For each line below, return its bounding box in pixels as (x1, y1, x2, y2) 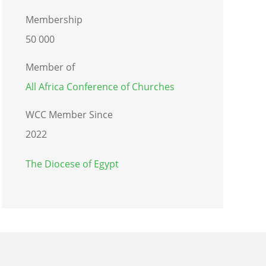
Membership (25, 12, 83, 26)
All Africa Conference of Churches (25, 80, 175, 93)
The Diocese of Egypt (25, 157, 119, 170)
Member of (25, 60, 75, 74)
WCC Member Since (25, 107, 113, 121)
